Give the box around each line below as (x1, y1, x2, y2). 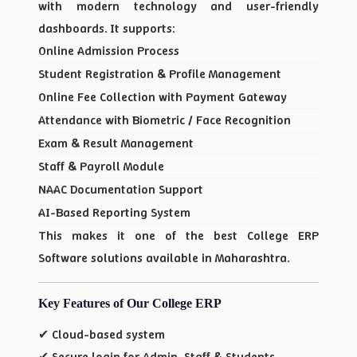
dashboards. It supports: (38, 20, 175, 37)
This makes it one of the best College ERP (38, 227, 319, 244)
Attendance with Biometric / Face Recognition (38, 112, 291, 128)
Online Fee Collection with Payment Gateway (38, 88, 287, 105)
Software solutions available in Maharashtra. (38, 249, 289, 266)
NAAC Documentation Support (38, 181, 203, 198)
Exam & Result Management (38, 135, 194, 151)
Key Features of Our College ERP (38, 296, 222, 310)
